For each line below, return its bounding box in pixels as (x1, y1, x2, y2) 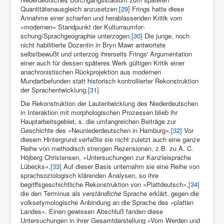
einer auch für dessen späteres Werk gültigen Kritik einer (20, 58, 184, 68)
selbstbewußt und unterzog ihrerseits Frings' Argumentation (20, 49, 192, 59)
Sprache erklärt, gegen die (121, 188, 199, 198)
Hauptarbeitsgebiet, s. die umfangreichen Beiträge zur (20, 116, 176, 126)
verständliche (82, 188, 121, 198)
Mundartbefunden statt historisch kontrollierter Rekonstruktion (20, 76, 198, 86)
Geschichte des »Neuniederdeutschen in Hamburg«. (20, 125, 171, 135)
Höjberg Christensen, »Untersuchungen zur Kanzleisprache (20, 152, 191, 162)
